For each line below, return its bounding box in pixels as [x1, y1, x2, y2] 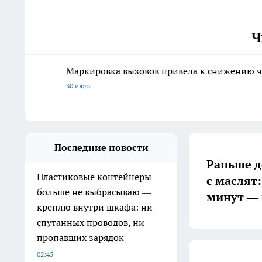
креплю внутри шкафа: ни [37, 201, 153, 213]
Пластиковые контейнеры [37, 171, 151, 183]
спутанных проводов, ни [37, 216, 144, 229]
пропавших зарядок [37, 232, 124, 244]
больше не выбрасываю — [37, 186, 151, 198]
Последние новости [54, 142, 149, 154]
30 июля [66, 81, 92, 91]
